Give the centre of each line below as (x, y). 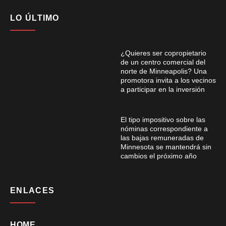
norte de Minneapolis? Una (164, 71)
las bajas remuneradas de (162, 138)
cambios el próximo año (160, 156)
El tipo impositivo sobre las (163, 120)
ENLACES (33, 191)
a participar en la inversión (164, 90)
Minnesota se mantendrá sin (166, 147)
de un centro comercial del (163, 62)
